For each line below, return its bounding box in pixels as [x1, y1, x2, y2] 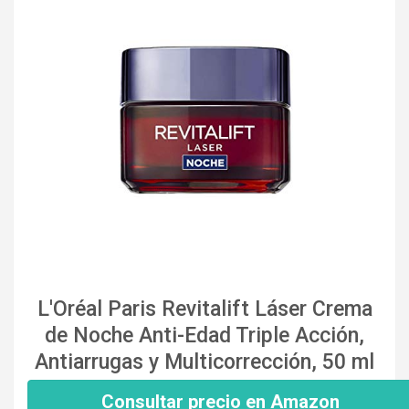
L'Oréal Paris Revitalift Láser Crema [37, 296, 372, 321]
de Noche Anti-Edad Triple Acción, [45, 322, 364, 348]
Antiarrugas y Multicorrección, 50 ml [35, 349, 374, 374]
